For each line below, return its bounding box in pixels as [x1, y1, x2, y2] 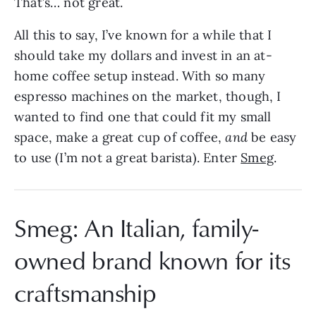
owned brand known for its [14, 242, 291, 277]
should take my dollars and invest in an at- [14, 47, 272, 63]
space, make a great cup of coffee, [14, 128, 226, 145]
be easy [251, 128, 297, 145]
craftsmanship [14, 274, 157, 310]
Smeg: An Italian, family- [14, 209, 259, 245]
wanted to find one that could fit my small [14, 108, 272, 125]
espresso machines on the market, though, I [14, 87, 281, 104]
